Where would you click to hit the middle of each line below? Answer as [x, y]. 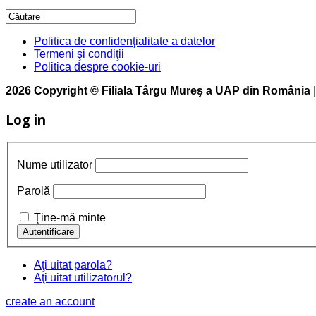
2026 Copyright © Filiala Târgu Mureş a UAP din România [158, 91]
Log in [26, 119]
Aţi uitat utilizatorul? [83, 278]
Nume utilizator [55, 165]
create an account [50, 302]
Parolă [34, 191]
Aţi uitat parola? [73, 265]
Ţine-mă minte [70, 218]
